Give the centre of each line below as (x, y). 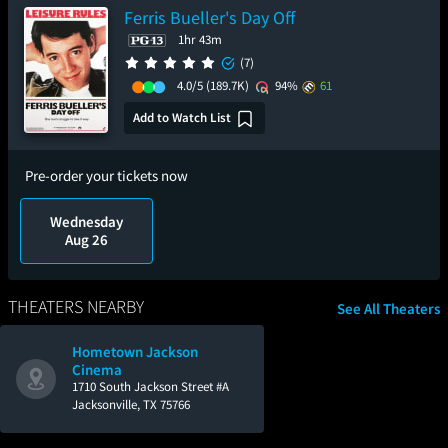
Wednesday (87, 221)
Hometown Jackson (135, 351)
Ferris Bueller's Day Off (209, 17)
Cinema (97, 369)
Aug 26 (87, 239)
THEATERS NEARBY (76, 306)
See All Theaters (388, 308)
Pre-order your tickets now (106, 175)
